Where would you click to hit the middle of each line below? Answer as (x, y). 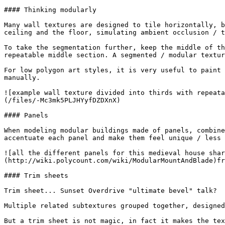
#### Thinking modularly (50, 10)
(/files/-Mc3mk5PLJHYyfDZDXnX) (62, 100)
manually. (22, 78)
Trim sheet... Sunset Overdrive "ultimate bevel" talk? (110, 191)
